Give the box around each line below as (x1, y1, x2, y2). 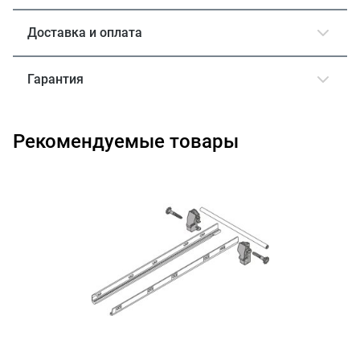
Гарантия (27, 71, 84, 87)
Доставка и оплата (27, 25, 143, 41)
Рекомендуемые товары (13, 129, 239, 153)
